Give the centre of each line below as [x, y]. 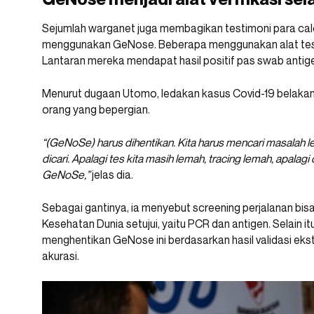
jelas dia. [111, 175]
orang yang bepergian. [96, 110]
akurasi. [61, 256]
